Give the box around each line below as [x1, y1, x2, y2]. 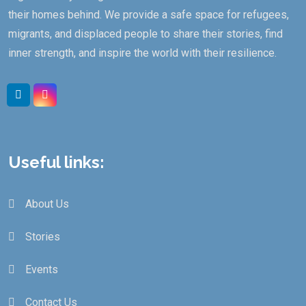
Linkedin [23, 87, 64, 101]
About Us [25, 197, 69, 210]
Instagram [50, 87, 98, 101]
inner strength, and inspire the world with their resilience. [8, 46, 277, 59]
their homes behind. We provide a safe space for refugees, [8, 8, 289, 21]
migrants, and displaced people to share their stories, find [8, 27, 283, 40]
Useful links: [8, 152, 105, 172]
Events [25, 262, 58, 276]
